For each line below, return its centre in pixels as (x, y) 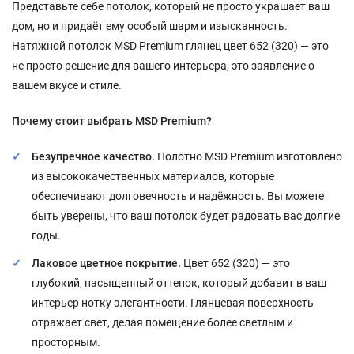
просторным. (66, 342)
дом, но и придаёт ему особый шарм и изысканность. (150, 26)
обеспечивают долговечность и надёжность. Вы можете (178, 196)
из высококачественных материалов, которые (153, 176)
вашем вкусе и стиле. (67, 85)
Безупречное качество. (93, 156)
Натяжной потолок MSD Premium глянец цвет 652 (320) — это (170, 45)
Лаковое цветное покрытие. (106, 263)
